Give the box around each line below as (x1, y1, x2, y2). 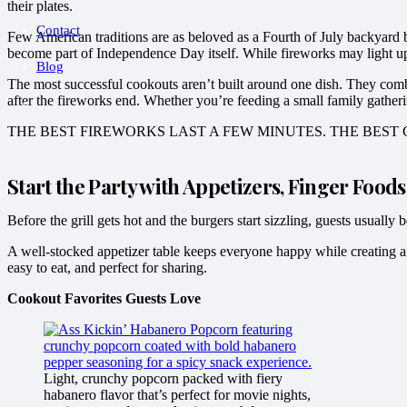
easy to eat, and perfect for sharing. (7, 259, 207, 275)
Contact (36, 23, 80, 38)
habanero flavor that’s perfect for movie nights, (44, 386, 311, 402)
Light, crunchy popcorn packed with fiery (44, 370, 283, 386)
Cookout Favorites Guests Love (7, 290, 201, 306)
